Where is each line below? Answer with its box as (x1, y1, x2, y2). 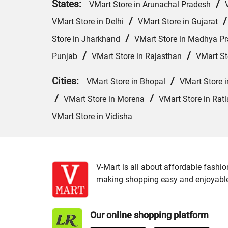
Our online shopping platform (90, 210, 209, 221)
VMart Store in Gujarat (138, 17, 218, 27)
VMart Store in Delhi (52, 17, 124, 27)
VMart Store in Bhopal (87, 77, 165, 87)
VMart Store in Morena (64, 94, 145, 104)
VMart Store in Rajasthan (92, 51, 182, 62)
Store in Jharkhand (52, 34, 120, 44)
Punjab (52, 51, 77, 62)
